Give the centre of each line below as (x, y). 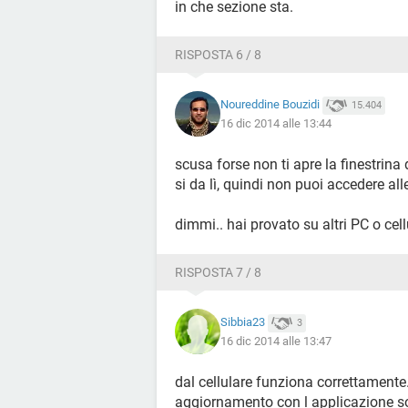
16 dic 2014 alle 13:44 (276, 123)
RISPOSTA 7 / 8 (218, 272)
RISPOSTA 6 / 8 (218, 55)
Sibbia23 (243, 322)
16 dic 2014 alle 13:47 (276, 341)
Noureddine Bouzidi (270, 105)
